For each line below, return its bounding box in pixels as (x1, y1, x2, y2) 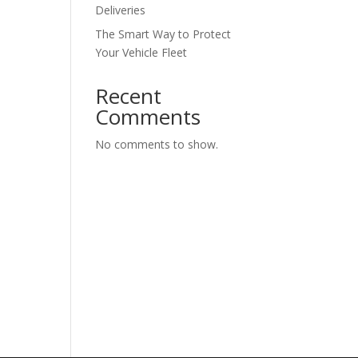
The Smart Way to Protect (95, 26, 232, 42)
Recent (95, 82, 162, 110)
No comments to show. (95, 137, 219, 152)
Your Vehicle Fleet (95, 45, 188, 60)
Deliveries (95, 2, 146, 18)
